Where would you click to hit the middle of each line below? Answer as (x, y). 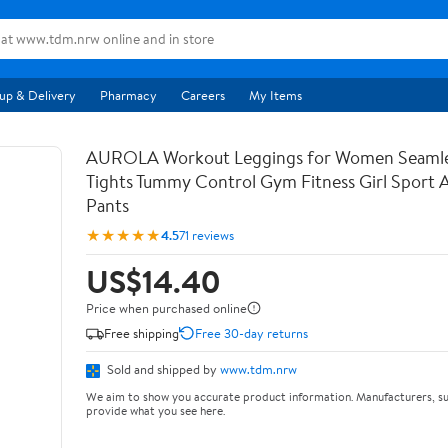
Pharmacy (128, 95)
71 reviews (206, 234)
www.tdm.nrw (258, 369)
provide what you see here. (155, 410)
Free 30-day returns (251, 332)
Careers (203, 95)
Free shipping (141, 332)
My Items (275, 95)
